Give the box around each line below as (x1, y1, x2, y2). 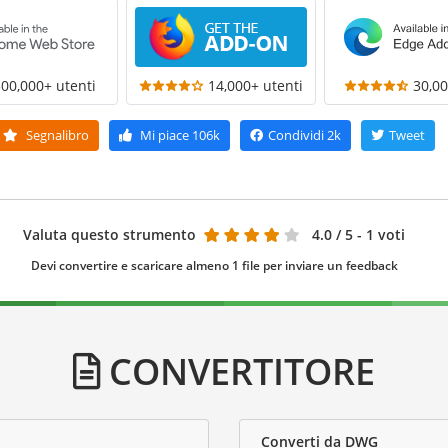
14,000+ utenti (208, 76, 304, 96)
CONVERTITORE (100, 346, 375, 397)
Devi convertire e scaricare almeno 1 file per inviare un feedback (30, 257, 398, 275)
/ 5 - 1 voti (336, 225, 405, 245)
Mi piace (140, 126, 189, 145)
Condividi (268, 126, 324, 145)
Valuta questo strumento (23, 225, 196, 245)
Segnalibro (23, 126, 89, 145)
